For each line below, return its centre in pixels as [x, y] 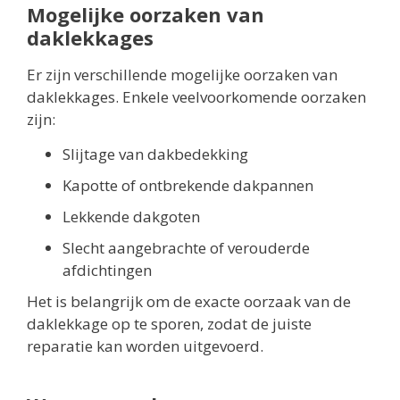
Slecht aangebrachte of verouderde [186, 247]
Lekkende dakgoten [131, 216]
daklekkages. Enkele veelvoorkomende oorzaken [196, 96]
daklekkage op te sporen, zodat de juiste [169, 323]
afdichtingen [107, 270]
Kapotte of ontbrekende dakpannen [188, 185]
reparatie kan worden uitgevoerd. [145, 346]
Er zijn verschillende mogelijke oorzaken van [182, 74]
